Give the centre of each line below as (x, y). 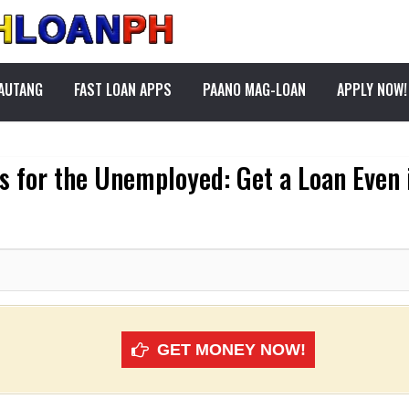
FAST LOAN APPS (123, 89)
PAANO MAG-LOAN (254, 89)
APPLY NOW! (372, 89)
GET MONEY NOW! (231, 350)
